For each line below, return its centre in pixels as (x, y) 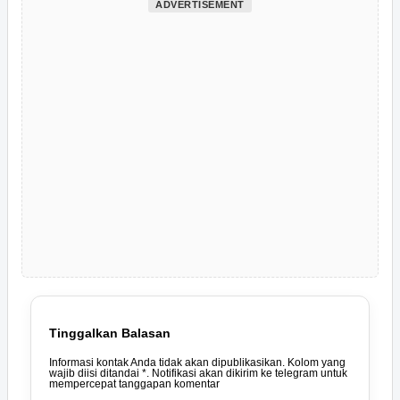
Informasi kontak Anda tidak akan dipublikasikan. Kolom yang (197, 363)
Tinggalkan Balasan (110, 333)
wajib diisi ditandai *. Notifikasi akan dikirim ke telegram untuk (198, 374)
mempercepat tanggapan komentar (134, 384)
